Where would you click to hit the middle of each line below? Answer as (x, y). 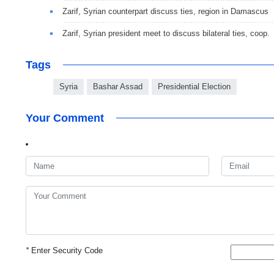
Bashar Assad (118, 86)
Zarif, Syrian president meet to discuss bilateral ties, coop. (166, 33)
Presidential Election (194, 86)
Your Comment (65, 118)
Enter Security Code (66, 250)
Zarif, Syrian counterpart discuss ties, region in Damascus (165, 11)
